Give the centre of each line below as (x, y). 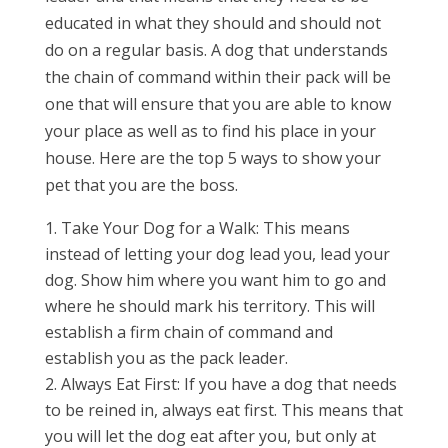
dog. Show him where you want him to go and (215, 280)
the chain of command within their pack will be (217, 77)
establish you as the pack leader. (166, 358)
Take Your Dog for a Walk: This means (205, 228)
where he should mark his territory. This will (209, 306)
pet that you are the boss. (141, 185)
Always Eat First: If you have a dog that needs (228, 384)
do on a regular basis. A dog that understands (216, 50)
